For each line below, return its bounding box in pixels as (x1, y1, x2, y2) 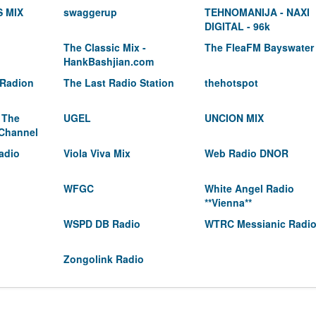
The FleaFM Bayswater (205, 40, 314, 54)
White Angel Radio (205, 181, 294, 195)
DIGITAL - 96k (205, 19, 270, 33)
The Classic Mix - (63, 40, 146, 54)
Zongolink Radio (63, 252, 144, 266)
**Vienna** (205, 195, 252, 209)
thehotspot (205, 75, 258, 90)
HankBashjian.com (63, 54, 154, 68)
